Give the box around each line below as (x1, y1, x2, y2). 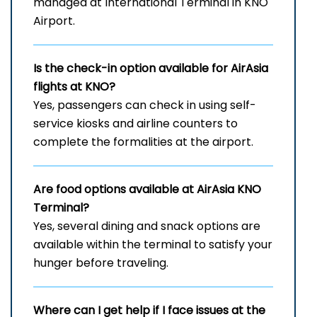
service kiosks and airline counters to (33, 115, 238, 132)
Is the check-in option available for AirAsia (33, 60, 268, 77)
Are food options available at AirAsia (33, 181, 237, 198)
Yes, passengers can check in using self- (33, 97, 256, 114)
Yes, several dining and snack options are (33, 218, 260, 235)
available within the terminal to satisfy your (33, 236, 272, 253)
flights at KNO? (33, 79, 115, 96)
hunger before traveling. (33, 255, 168, 272)
